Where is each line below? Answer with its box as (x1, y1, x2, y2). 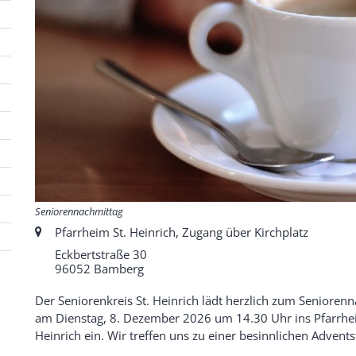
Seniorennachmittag (35, 204, 123, 219)
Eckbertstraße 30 (55, 246, 147, 263)
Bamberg (91, 261, 144, 277)
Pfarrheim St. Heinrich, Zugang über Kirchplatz (55, 224, 308, 241)
